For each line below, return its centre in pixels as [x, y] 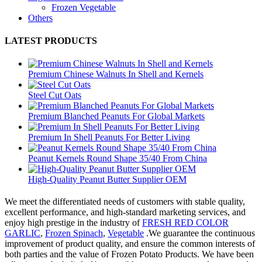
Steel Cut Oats [55, 95]
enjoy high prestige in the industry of [73, 222]
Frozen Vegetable [84, 7]
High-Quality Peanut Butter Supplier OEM [107, 180]
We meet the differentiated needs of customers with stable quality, [125, 201]
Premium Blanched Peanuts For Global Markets [116, 116]
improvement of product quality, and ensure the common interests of [130, 243]
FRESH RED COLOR [185, 222]
